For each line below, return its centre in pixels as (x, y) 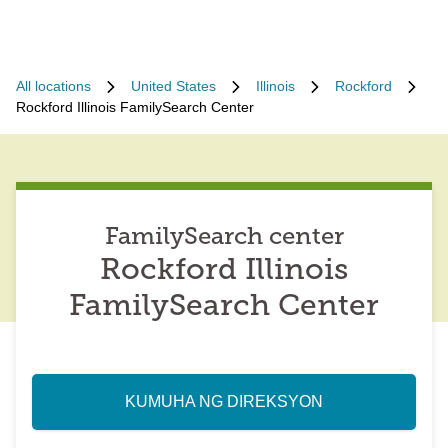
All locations (53, 86)
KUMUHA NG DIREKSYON (224, 401)
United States (173, 86)
